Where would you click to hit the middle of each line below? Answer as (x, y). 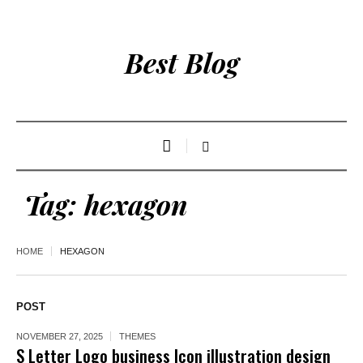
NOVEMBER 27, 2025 (60, 337)
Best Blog (181, 62)
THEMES (137, 337)
